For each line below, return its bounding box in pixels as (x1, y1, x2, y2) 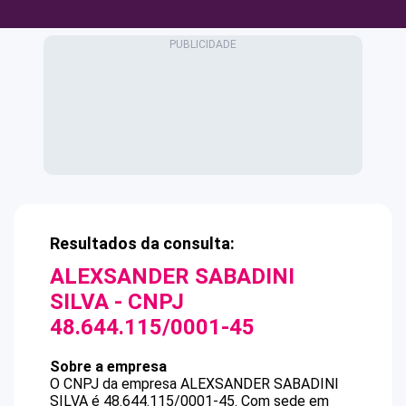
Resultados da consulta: (50, 234, 235, 253)
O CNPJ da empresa (50, 375, 180, 392)
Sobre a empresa (50, 358, 167, 375)
